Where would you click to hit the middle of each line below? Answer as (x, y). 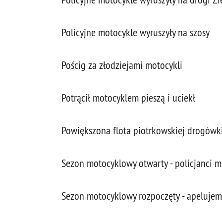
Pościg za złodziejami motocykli (122, 65)
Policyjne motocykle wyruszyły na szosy (136, 32)
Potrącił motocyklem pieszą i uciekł (128, 98)
